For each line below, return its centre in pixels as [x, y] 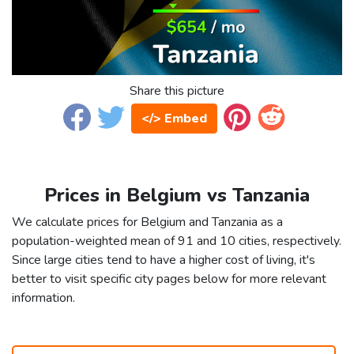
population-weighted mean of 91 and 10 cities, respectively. [177, 241]
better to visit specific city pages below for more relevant [169, 279]
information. [43, 298]
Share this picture [177, 91]
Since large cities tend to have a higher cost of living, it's [164, 260]
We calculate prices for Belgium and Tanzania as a [147, 222]
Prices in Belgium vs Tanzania [177, 196]
